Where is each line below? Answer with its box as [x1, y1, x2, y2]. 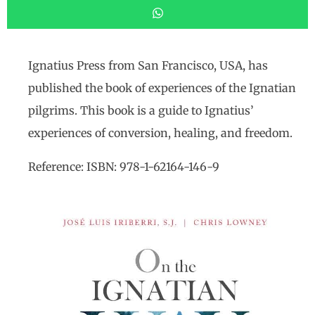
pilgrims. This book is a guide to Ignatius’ [28, 103, 254, 117]
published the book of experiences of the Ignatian [28, 80, 296, 95]
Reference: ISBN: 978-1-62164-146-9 [28, 159, 219, 174]
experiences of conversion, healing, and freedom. [28, 125, 292, 140]
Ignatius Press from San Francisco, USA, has [28, 58, 268, 72]
